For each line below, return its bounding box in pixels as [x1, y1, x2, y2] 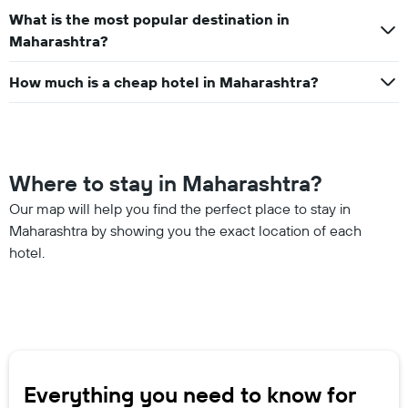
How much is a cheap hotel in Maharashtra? [9, 73, 319, 91]
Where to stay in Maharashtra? [9, 169, 322, 197]
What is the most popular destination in [9, 10, 290, 28]
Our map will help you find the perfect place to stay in [9, 199, 351, 218]
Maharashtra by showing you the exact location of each [9, 221, 362, 240]
